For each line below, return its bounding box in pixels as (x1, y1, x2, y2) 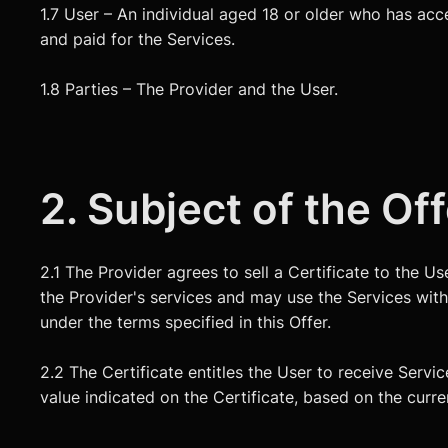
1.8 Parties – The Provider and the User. (40, 79, 339, 99)
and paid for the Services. (40, 29, 236, 49)
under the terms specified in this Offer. (40, 312, 332, 332)
